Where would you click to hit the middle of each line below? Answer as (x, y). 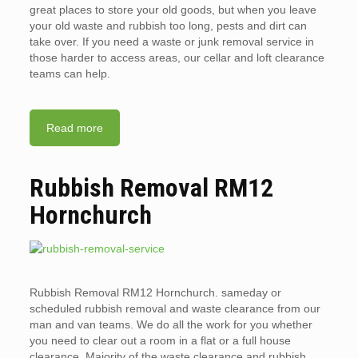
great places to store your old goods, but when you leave (173, 10)
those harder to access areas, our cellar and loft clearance (177, 58)
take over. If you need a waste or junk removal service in (171, 42)
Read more (74, 128)
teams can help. (70, 74)
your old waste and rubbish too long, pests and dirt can (168, 26)
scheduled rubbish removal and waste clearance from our (175, 308)
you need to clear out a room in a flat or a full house (160, 340)
